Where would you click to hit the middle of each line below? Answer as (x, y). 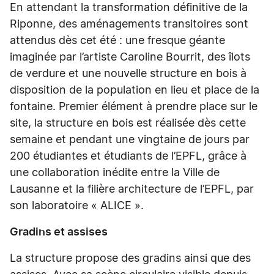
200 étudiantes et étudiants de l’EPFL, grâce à (128, 157)
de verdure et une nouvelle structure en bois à (128, 74)
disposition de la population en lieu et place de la (135, 91)
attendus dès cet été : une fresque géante (117, 41)
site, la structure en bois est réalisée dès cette (128, 124)
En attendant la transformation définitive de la (129, 8)
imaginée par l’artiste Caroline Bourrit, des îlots (130, 57)
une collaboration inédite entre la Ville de (115, 173)
